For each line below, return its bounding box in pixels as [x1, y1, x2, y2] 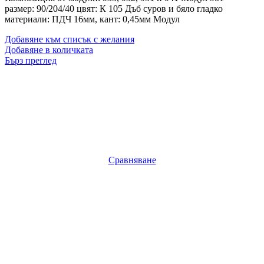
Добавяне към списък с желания [5, 34, 134, 44]
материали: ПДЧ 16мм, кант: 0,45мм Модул [5, 14, 180, 24]
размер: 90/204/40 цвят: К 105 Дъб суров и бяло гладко [5, 3, 223, 14]
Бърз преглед [5, 55, 57, 65]
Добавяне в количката [5, 44, 93, 55]
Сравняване [108, 154, 156, 165]
